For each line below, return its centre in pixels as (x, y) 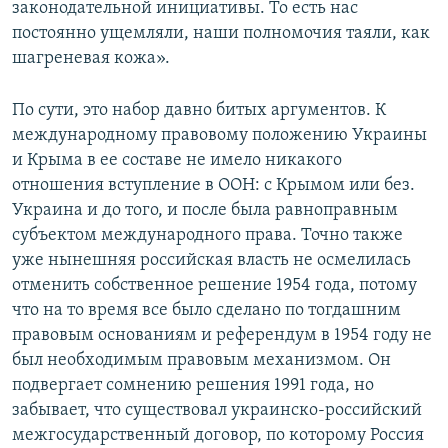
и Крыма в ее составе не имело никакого (177, 161)
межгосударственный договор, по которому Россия (218, 436)
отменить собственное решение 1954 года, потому (214, 286)
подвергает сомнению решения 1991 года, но (193, 386)
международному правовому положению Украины (219, 136)
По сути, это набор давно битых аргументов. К (199, 111)
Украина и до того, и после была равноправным (205, 211)
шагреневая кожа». (91, 59)
